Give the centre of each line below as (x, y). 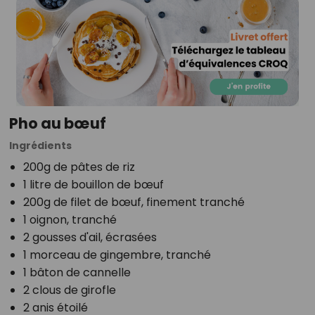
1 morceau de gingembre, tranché (117, 255)
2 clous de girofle (69, 290)
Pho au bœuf (57, 123)
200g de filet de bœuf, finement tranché (134, 202)
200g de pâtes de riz (79, 167)
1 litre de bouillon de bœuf (93, 184)
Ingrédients (40, 145)
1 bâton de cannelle (77, 272)
